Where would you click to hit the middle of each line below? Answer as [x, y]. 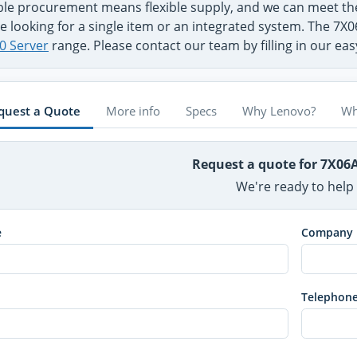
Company [327, 233]
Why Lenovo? [279, 110]
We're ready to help [294, 187]
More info [133, 110]
